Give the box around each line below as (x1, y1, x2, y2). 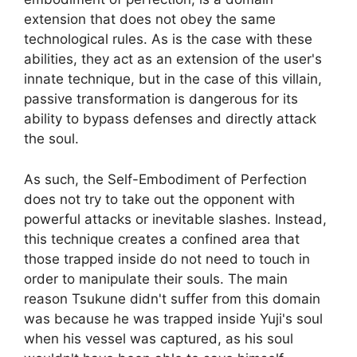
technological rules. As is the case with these (24, 31, 312, 48)
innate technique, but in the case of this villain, (24, 71, 322, 88)
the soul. (24, 131, 79, 147)
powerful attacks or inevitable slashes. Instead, (24, 210, 327, 227)
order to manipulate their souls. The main (24, 270, 288, 287)
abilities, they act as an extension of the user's (24, 51, 322, 68)
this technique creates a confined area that (24, 230, 300, 247)
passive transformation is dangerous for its (24, 91, 298, 108)
